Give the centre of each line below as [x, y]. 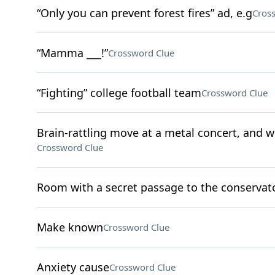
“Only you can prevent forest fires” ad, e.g [144, 13]
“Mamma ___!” [72, 53]
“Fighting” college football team [119, 93]
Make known [70, 227]
